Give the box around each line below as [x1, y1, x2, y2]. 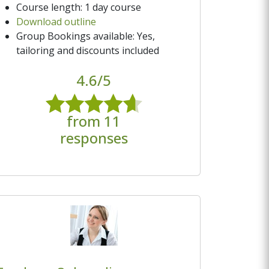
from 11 [67, 110, 121, 131]
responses [59, 127, 128, 148]
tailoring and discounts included [16, 43, 159, 57]
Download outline [16, 14, 96, 28]
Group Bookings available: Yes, [16, 29, 155, 43]
